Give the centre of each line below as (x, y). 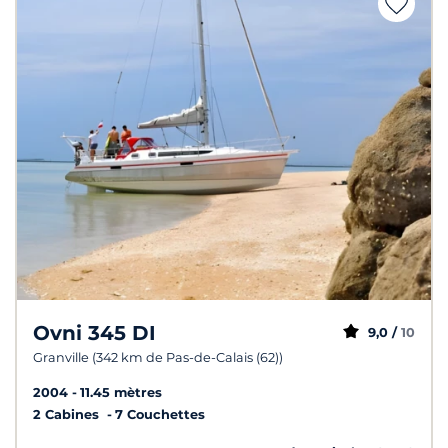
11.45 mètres (121, 392)
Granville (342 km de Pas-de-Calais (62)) (158, 357)
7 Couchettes (160, 414)
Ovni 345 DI (94, 332)
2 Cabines (68, 414)
